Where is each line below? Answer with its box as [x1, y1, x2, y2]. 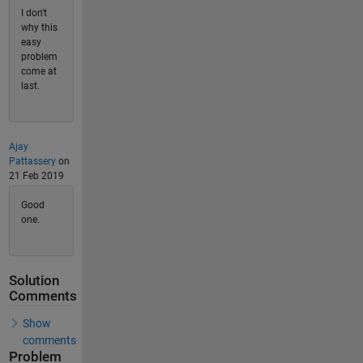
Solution [8, 273, 59, 288]
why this [20, 21, 58, 33]
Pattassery [8, 155, 56, 167]
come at [20, 65, 57, 77]
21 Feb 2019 [8, 169, 64, 181]
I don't [20, 6, 47, 19]
